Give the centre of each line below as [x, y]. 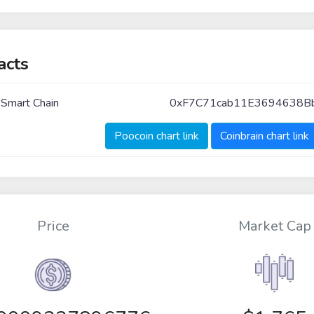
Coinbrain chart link [264, 136]
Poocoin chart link [156, 136]
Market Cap [274, 226]
